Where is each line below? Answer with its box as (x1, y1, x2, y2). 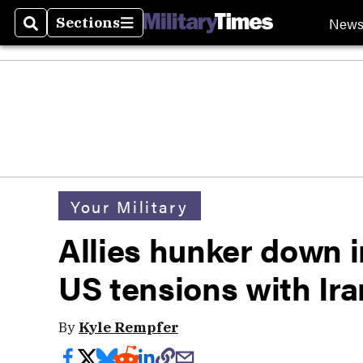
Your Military (70, 194, 189, 218)
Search (23, 23, 76, 42)
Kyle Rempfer (79, 318, 178, 336)
